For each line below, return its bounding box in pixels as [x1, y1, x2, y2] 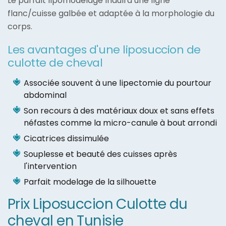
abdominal [24, 89, 67, 101]
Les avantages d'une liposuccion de [8, 42, 201, 58]
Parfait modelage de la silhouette [24, 176, 156, 188]
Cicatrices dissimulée [24, 133, 109, 145]
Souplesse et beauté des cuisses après [24, 148, 177, 160]
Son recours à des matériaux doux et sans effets [24, 105, 214, 117]
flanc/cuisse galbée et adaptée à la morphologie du [8, 8, 214, 20]
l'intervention [24, 160, 77, 173]
